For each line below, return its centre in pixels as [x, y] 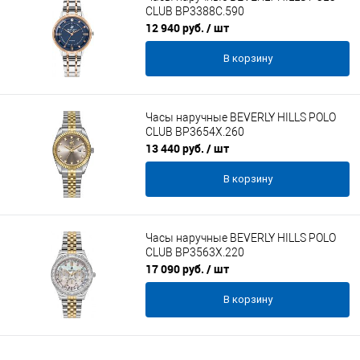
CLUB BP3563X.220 [195, 253]
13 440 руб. [176, 148]
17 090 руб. [176, 269]
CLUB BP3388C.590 [195, 12]
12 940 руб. [176, 28]
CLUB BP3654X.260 [195, 132]
